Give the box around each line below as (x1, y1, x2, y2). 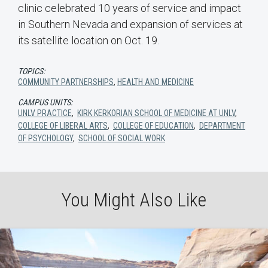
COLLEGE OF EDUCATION (113, 120, 194, 130)
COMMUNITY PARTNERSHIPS (18, 77, 114, 87)
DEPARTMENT (199, 120, 245, 130)
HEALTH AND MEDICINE (117, 77, 194, 87)
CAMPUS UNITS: (18, 97, 72, 107)
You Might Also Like (62, 188, 206, 211)
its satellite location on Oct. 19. (18, 33, 159, 47)
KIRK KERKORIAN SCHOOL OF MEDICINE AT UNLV (77, 108, 235, 118)
